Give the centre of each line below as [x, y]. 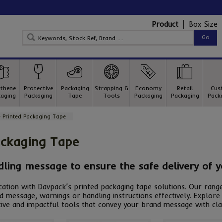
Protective [38, 88]
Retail [185, 88]
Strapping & [111, 88]
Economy [148, 88]
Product [165, 24]
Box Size [203, 24]
